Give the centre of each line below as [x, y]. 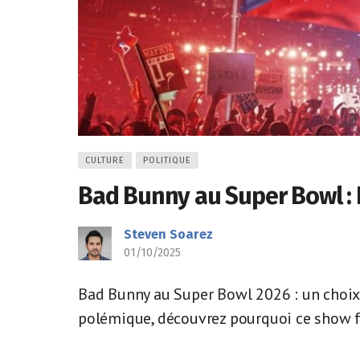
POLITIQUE [167, 160]
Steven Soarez [168, 234]
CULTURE [105, 160]
